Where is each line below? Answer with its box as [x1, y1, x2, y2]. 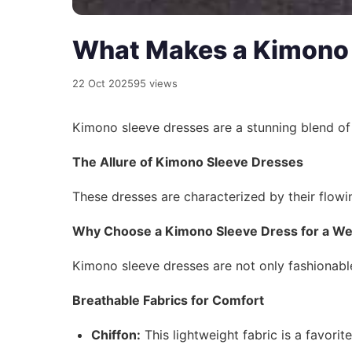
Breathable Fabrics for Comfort [72, 291, 264, 308]
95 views [134, 76, 178, 90]
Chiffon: [91, 326, 141, 343]
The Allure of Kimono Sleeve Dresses [72, 153, 303, 170]
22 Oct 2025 [72, 76, 134, 90]
